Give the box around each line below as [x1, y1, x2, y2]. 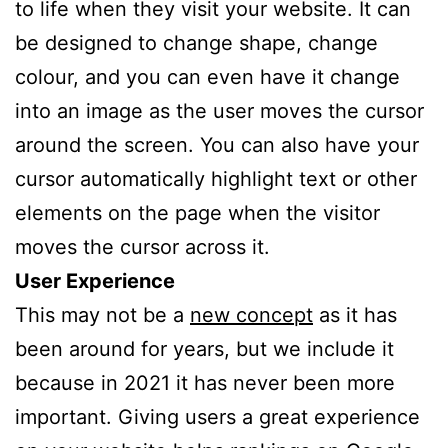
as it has [313, 302, 397, 327]
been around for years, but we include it [15, 336, 394, 361]
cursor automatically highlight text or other [15, 166, 417, 191]
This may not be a [15, 302, 190, 327]
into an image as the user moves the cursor [15, 98, 424, 123]
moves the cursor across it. [15, 234, 270, 259]
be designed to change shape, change [15, 30, 378, 55]
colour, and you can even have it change [15, 64, 400, 89]
